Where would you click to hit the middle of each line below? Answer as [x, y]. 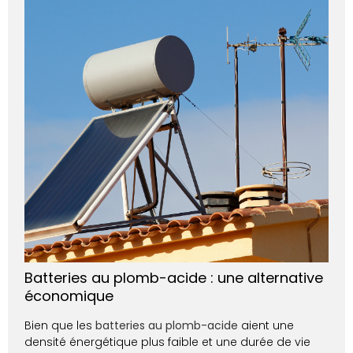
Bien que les [59, 325]
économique [69, 295]
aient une [266, 325]
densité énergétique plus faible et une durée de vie [168, 342]
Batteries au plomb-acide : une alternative [174, 277]
